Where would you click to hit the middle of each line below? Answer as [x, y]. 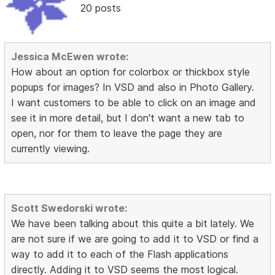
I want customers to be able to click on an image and [134, 103]
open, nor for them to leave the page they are [117, 134]
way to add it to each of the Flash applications [120, 254]
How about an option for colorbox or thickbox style [131, 72]
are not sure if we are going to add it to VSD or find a [135, 239]
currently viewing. [51, 149]
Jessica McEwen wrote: [70, 57]
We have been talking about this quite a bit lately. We [133, 224]
